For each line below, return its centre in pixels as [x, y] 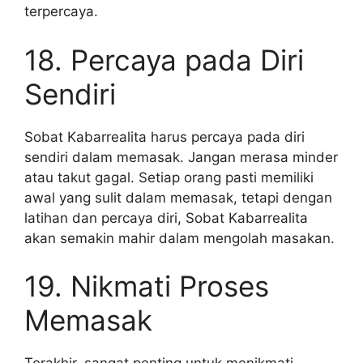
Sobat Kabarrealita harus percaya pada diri [164, 137]
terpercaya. [61, 11]
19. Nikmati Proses [147, 286]
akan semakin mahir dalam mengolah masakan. [179, 238]
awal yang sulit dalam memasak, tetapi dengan [178, 197]
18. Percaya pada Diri [164, 60]
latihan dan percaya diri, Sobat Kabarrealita [166, 218]
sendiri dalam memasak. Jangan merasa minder [181, 157]
